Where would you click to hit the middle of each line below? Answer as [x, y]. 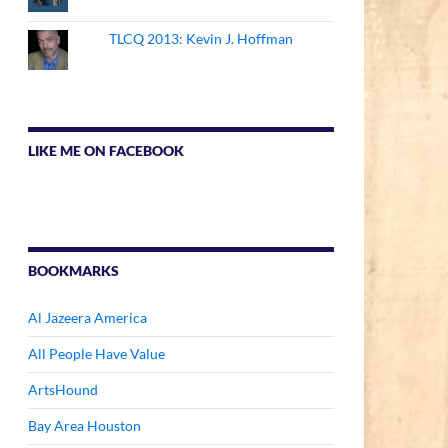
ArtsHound [63, 389]
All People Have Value [96, 353]
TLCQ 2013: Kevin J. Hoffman [201, 38]
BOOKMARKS [73, 270]
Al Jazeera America [87, 317]
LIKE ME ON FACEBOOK [106, 150]
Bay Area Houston [84, 425]
